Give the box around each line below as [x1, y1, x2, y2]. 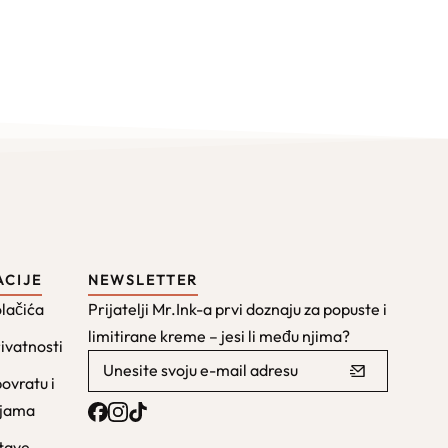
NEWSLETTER [88, 270, 198, 289]
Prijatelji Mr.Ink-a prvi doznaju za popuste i [88, 298, 387, 319]
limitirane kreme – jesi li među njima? [88, 325, 350, 346]
